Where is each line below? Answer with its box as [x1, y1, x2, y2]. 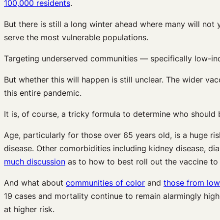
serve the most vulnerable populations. [4, 32, 148, 43]
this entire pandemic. [4, 88, 82, 98]
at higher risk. [4, 204, 55, 215]
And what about [4, 178, 66, 188]
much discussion [4, 157, 65, 167]
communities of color [66, 178, 145, 188]
